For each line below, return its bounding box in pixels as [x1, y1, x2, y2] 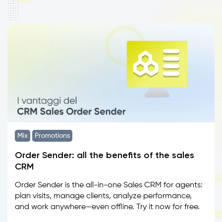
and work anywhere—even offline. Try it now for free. [15, 203, 200, 211]
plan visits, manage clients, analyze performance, [15, 192, 192, 200]
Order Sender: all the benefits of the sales [15, 150, 194, 161]
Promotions [35, 132, 70, 139]
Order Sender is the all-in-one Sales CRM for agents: [15, 181, 203, 189]
